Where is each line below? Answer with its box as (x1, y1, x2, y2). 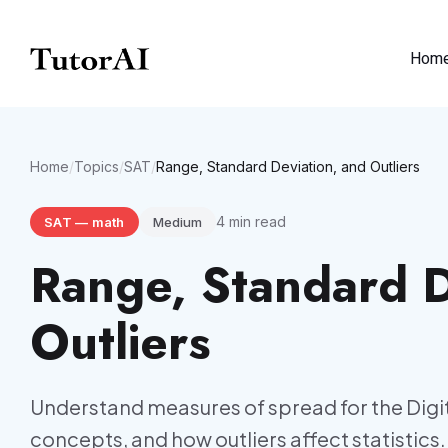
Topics (74, 158, 119, 175)
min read (224, 213, 286, 230)
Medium (152, 214, 202, 230)
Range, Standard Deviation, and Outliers (156, 158, 420, 175)
